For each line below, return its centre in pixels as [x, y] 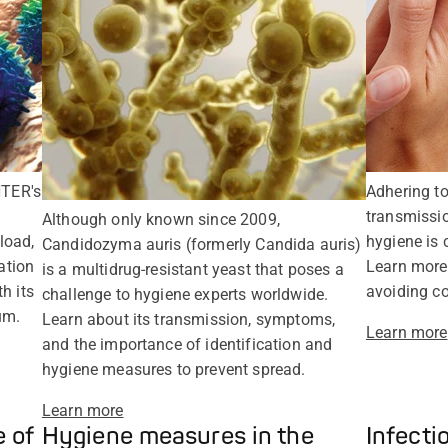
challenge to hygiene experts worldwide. [185, 294]
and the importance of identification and [187, 344]
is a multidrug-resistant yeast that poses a [192, 269]
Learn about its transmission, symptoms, [188, 319]
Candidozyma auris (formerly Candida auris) [201, 244]
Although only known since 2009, [160, 219]
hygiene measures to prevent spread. [173, 369]
